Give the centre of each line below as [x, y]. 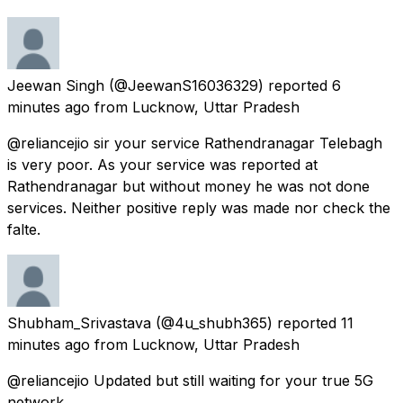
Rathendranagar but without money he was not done [188, 186]
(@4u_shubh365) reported [246, 322]
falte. [24, 229]
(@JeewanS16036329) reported [218, 85]
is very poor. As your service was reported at [162, 164]
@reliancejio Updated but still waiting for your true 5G [190, 380]
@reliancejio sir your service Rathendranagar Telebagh [195, 143]
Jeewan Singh [56, 85]
